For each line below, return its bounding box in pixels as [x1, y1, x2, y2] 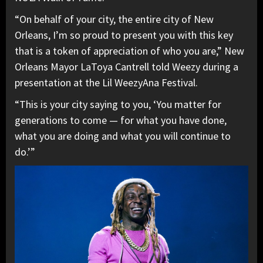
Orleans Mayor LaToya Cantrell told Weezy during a [15, 60, 238, 74]
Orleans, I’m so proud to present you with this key [15, 28, 233, 42]
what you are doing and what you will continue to [15, 129, 231, 143]
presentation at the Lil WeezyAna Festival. [15, 76, 198, 90]
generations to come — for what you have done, [15, 113, 227, 127]
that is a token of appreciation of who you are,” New [15, 44, 244, 58]
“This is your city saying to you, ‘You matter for [15, 97, 221, 112]
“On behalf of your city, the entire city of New [15, 12, 214, 26]
